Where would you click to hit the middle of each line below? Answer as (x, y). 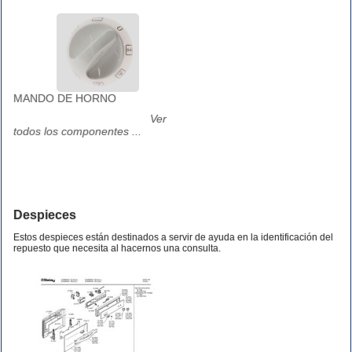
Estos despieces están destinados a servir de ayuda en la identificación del (173, 237)
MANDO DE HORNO (65, 98)
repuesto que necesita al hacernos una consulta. (117, 248)
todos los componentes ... (77, 131)
